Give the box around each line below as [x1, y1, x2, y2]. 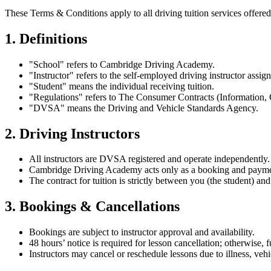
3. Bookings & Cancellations [5, 198, 180, 215]
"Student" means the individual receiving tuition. [29, 80, 214, 91]
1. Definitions [5, 30, 87, 47]
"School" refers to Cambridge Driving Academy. [29, 59, 215, 70]
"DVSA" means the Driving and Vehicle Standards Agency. [29, 102, 258, 113]
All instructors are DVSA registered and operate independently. [29, 154, 270, 165]
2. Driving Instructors [5, 125, 140, 142]
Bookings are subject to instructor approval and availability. [29, 227, 255, 238]
